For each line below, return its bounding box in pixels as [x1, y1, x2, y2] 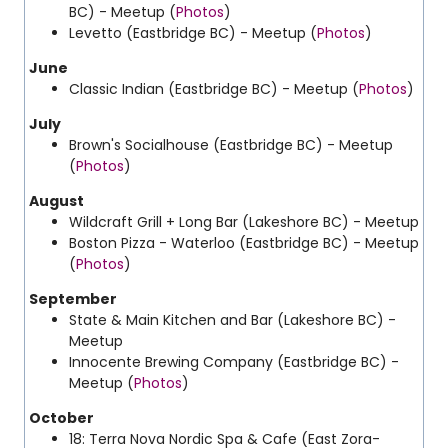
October [29, 408, 97, 428]
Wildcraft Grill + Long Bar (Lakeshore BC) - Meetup [69, 212, 419, 232]
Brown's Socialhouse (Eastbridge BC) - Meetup [69, 135, 393, 155]
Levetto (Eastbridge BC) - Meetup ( [69, 23, 317, 43]
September [29, 289, 120, 309]
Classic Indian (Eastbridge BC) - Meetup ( [69, 79, 359, 99]
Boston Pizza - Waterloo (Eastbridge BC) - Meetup [69, 233, 419, 253]
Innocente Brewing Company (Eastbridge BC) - [69, 352, 399, 372]
